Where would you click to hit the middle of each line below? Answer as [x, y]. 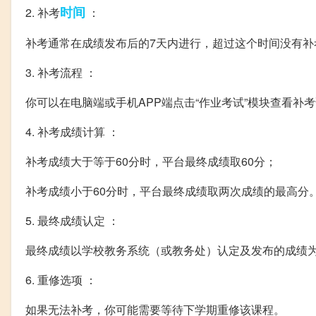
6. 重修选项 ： [61, 280]
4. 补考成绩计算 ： [72, 132]
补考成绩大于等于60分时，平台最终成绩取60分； [151, 161]
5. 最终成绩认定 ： [72, 220]
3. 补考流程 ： [61, 72]
